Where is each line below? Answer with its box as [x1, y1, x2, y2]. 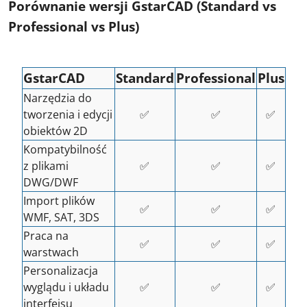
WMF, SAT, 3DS [23, 210, 99, 225]
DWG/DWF [23, 175, 78, 190]
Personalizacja [23, 263, 98, 278]
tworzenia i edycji [23, 107, 112, 122]
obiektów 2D [23, 123, 88, 138]
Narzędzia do [23, 90, 92, 106]
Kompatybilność [23, 142, 107, 157]
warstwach [23, 245, 79, 260]
